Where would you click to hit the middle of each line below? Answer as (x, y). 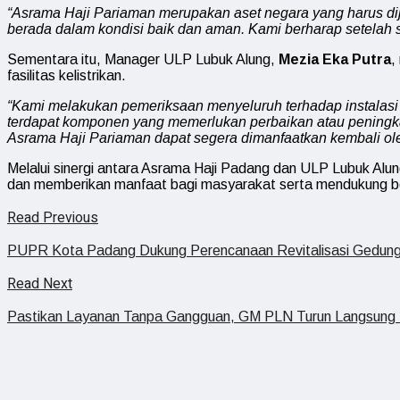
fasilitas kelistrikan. (67, 75)
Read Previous (53, 218)
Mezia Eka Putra (335, 59)
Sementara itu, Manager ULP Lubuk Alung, (143, 59)
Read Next (40, 284)
